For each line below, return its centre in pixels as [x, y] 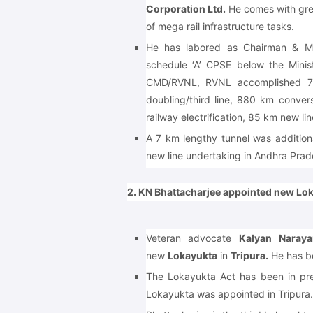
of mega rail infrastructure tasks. [220, 26]
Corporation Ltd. [185, 9]
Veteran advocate [192, 238]
